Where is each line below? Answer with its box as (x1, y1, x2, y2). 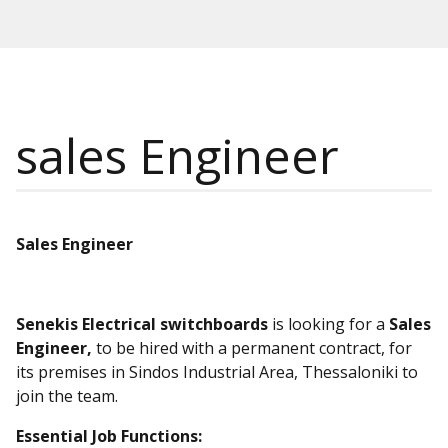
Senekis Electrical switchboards (16, 313, 272, 335)
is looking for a (272, 313, 389, 335)
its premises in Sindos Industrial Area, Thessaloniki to (16, 361, 418, 383)
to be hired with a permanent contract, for (96, 337, 412, 359)
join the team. (16, 385, 118, 407)
